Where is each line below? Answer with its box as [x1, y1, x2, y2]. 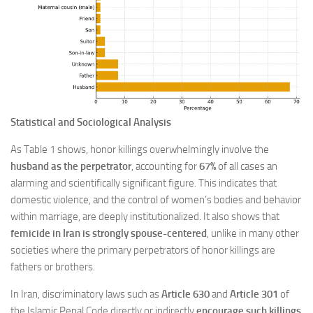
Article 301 [230, 287, 278, 300]
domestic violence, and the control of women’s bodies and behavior [10, 193, 301, 206]
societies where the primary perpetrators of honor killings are [10, 243, 275, 256]
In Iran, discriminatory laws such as [10, 287, 161, 300]
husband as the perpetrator [10, 159, 131, 173]
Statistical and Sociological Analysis [10, 115, 171, 129]
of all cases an [216, 159, 277, 173]
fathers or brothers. [10, 260, 95, 273]
